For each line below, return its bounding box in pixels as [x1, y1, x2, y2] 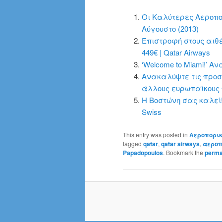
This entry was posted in [123, 130, 189, 139]
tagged [123, 139, 143, 148]
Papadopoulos [123, 148, 163, 157]
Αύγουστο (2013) [141, 23, 199, 34]
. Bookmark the [163, 148, 205, 157]
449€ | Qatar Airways [141, 47, 210, 58]
